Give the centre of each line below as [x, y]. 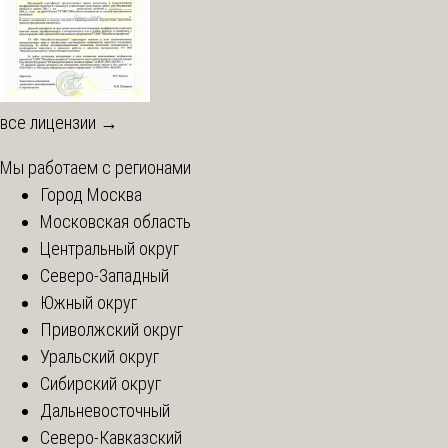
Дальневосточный [105, 411]
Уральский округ [99, 357]
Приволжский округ [111, 330]
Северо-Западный [104, 276]
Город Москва [91, 195]
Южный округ [88, 303]
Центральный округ [109, 249]
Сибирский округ [100, 384]
